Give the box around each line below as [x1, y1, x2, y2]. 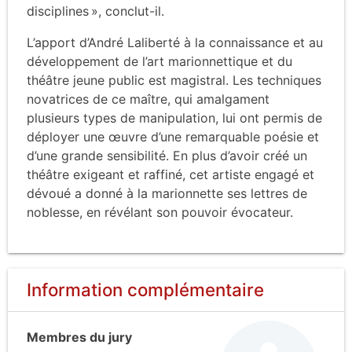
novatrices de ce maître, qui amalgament [27, 90, 269, 107]
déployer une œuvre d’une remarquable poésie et [27, 128, 319, 145]
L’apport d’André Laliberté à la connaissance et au [27, 34, 323, 50]
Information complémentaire [27, 278, 264, 300]
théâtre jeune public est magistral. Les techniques [27, 71, 321, 88]
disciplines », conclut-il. [27, 2, 164, 19]
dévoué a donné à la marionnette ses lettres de [27, 185, 307, 201]
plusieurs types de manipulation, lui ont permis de [27, 109, 322, 126]
